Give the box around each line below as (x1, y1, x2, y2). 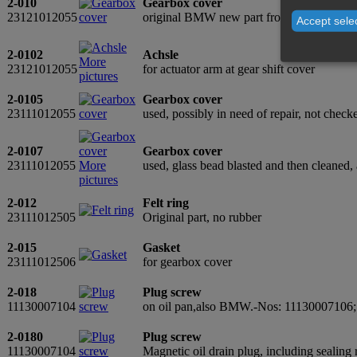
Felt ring (143, 195, 189, 210)
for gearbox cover (143, 254, 232, 269)
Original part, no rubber (143, 210, 261, 224)
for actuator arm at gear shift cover (143, 61, 315, 76)
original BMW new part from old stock (143, 10, 339, 24)
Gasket (143, 240, 180, 254)
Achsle (143, 47, 178, 61)
